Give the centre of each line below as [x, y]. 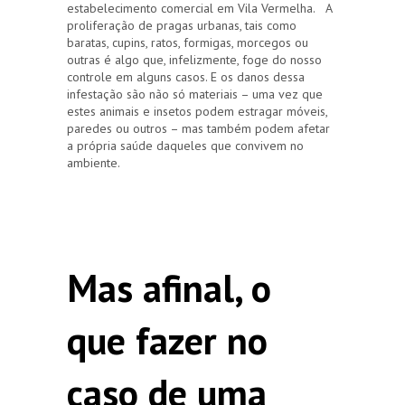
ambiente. [94, 162]
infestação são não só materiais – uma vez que [195, 94]
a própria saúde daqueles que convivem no [185, 145]
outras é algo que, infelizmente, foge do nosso [194, 59]
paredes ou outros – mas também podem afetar [198, 128]
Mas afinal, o [169, 287]
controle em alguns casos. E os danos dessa [186, 76]
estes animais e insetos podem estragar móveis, [197, 111]
